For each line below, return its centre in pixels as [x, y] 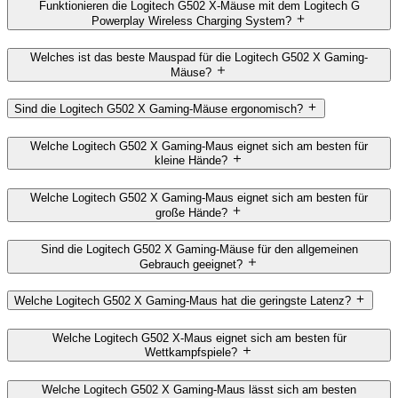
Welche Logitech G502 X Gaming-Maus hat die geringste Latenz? [183, 301]
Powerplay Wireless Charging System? [191, 20]
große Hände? [191, 212]
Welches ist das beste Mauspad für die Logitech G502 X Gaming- [199, 58]
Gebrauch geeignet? [191, 264]
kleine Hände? [191, 161]
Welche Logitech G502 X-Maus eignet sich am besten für [199, 338]
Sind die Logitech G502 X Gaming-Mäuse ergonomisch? [159, 109]
